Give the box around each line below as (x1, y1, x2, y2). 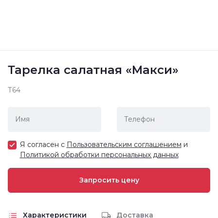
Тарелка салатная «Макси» (8, 62, 179, 77)
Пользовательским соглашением (66, 140, 182, 149)
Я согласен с (19, 140, 67, 149)
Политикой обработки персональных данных (19, 150, 179, 159)
